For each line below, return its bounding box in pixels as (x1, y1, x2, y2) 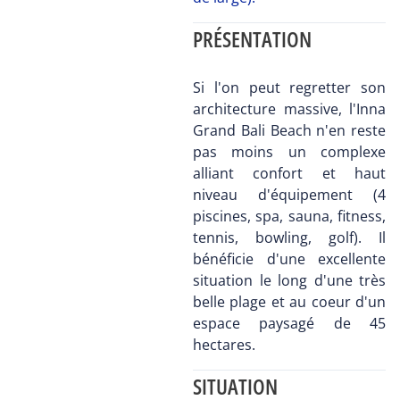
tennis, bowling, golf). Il (193, 228, 386, 248)
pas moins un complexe (193, 142, 386, 162)
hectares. (193, 335, 255, 355)
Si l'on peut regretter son (193, 78, 386, 98)
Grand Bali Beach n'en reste (193, 121, 386, 141)
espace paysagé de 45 (193, 313, 386, 334)
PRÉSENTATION (193, 24, 312, 54)
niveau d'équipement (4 (193, 185, 386, 205)
